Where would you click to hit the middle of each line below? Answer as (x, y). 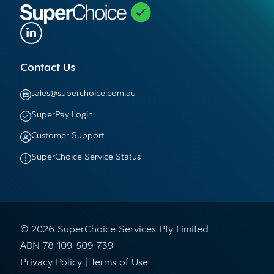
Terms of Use (120, 261)
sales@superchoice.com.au (84, 93)
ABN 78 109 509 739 (67, 245)
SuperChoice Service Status (86, 156)
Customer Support (68, 135)
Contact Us (48, 67)
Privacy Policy (51, 261)
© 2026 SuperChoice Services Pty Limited (115, 228)
